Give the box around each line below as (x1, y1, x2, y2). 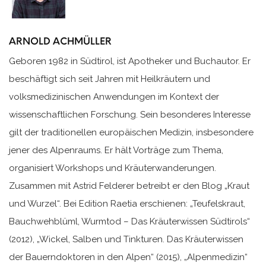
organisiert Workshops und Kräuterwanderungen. (9, 163, 216, 174)
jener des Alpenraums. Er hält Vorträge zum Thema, (9, 145, 223, 156)
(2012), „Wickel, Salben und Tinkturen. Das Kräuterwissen (9, 234, 243, 245)
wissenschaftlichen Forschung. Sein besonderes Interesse (9, 109, 251, 121)
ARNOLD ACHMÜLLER (9, 35, 112, 47)
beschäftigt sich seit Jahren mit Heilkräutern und (9, 74, 210, 85)
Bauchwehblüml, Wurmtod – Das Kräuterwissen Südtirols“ (9, 216, 250, 227)
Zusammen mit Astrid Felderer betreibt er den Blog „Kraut (9, 180, 249, 192)
